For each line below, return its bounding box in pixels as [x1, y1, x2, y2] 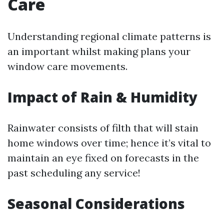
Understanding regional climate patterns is [7, 30, 211, 42]
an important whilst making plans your [7, 45, 190, 57]
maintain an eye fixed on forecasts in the [7, 151, 199, 164]
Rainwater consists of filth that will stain [7, 121, 198, 134]
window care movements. [7, 60, 127, 72]
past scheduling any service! [7, 166, 140, 179]
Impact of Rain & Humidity [7, 87, 197, 106]
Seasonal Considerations [7, 194, 185, 213]
